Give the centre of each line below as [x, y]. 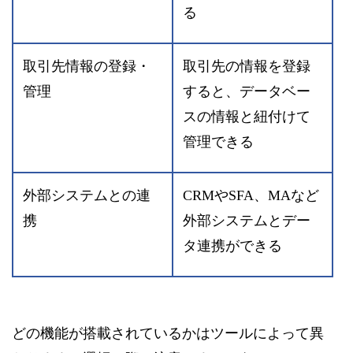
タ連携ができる [232, 246]
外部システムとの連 [87, 196]
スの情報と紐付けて [247, 117]
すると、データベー [247, 92]
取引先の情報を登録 [247, 67]
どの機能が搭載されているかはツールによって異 [168, 334]
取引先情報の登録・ [87, 67]
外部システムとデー [247, 221]
